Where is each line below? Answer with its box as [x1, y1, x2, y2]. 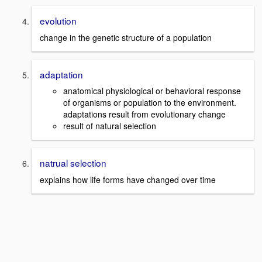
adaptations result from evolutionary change [63, 108, 228, 120]
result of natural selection [63, 120, 156, 132]
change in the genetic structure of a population [40, 31, 212, 43]
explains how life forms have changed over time [40, 174, 216, 186]
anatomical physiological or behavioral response [63, 85, 241, 97]
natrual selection [40, 156, 106, 170]
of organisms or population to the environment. [63, 96, 236, 109]
